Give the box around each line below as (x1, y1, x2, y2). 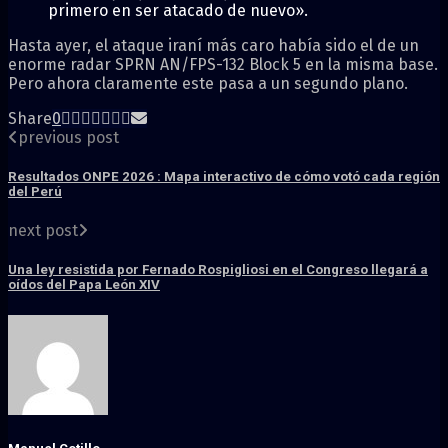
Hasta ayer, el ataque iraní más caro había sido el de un (8, 35, 419, 55)
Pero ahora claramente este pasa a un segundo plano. (8, 73, 408, 93)
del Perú (8, 183, 62, 199)
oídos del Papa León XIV (8, 277, 160, 293)
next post (8, 221, 78, 241)
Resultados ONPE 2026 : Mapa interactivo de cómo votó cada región (8, 168, 440, 184)
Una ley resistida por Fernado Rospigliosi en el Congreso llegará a (8, 262, 428, 278)
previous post (18, 127, 119, 147)
